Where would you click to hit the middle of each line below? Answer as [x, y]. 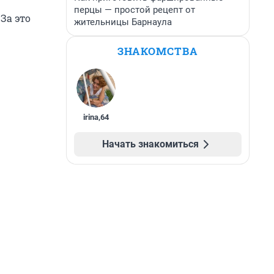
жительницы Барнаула [123, 22]
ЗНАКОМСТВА [158, 51]
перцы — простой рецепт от [135, 10]
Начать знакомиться [150, 144]
